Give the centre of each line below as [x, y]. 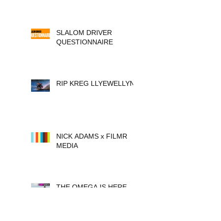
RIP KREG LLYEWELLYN [95, 84]
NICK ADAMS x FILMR [92, 136]
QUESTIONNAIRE [85, 42]
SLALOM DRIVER [84, 33]
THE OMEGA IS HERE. [92, 187]
